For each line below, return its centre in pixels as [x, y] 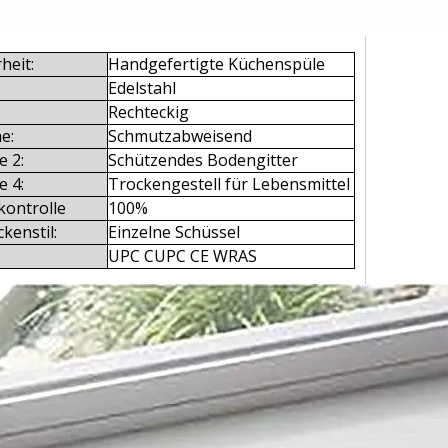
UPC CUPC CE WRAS [182, 256]
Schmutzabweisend [180, 136]
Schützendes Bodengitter [203, 160]
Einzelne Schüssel [174, 232]
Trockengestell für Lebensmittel [229, 184]
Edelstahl [142, 88]
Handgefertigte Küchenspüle [216, 64]
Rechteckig [148, 112]
